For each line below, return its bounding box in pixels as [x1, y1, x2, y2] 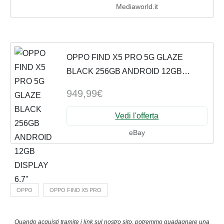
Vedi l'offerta [115, 111, 159, 120]
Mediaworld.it [115, 2, 158, 11]
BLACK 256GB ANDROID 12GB [66, 67, 182, 76]
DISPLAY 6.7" [66, 81, 116, 90]
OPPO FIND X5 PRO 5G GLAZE [66, 53, 183, 62]
